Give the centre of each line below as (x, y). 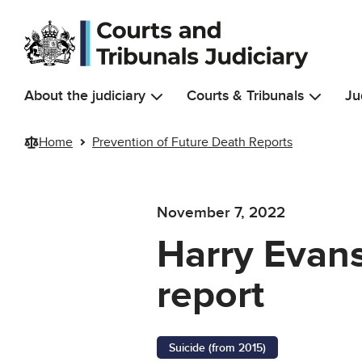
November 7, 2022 (221, 213)
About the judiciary (85, 95)
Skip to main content (70, 16)
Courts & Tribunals (245, 95)
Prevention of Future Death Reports (192, 142)
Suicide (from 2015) (218, 348)
